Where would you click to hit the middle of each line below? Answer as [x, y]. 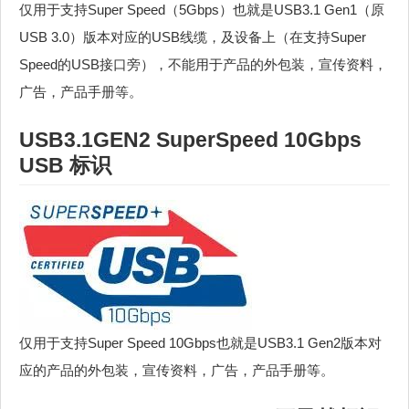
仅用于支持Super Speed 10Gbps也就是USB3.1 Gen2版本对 [200, 343]
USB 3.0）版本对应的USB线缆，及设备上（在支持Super [193, 37]
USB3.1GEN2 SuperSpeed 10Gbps [190, 140]
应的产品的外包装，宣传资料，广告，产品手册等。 [177, 371]
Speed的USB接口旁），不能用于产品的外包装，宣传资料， [203, 64]
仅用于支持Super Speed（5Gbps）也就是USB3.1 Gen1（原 [202, 10]
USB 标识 [65, 166]
